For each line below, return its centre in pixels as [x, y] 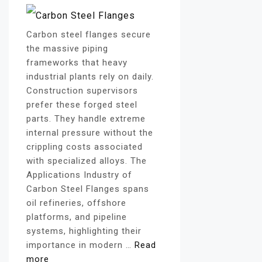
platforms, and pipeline [77, 217]
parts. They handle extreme [86, 119]
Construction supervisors [82, 91]
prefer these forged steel [82, 105]
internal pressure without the [90, 133]
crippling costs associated [85, 147]
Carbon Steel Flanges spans [88, 189]
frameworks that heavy [77, 63]
